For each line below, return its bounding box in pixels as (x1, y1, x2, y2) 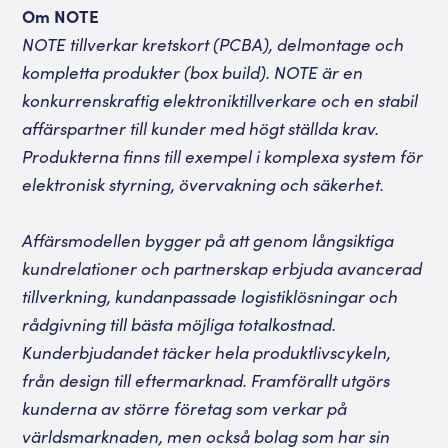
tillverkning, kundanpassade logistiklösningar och (22, 284, 399, 308)
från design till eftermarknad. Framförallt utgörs (22, 368, 391, 392)
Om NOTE (22, 4, 100, 28)
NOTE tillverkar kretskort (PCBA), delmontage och (22, 32, 405, 56)
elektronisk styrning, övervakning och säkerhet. (22, 172, 385, 196)
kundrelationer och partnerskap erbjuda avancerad (22, 256, 423, 280)
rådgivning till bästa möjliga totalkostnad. (22, 312, 337, 336)
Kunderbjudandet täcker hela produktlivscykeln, (22, 340, 392, 364)
